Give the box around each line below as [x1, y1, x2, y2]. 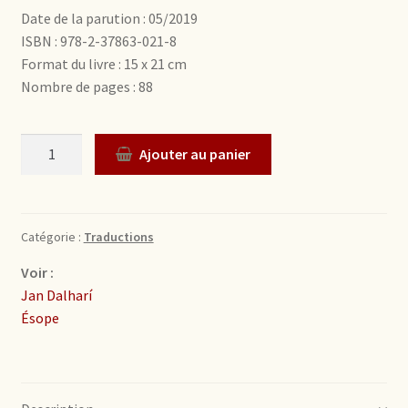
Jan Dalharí [20, 285, 92, 304]
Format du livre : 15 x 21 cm [20, 55, 187, 74]
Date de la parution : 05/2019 [20, 9, 198, 28]
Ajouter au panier [139, 144, 251, 163]
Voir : [20, 262, 54, 281]
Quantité [20, 136, 77, 155]
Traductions [83, 228, 154, 245]
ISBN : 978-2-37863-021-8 [20, 32, 177, 51]
